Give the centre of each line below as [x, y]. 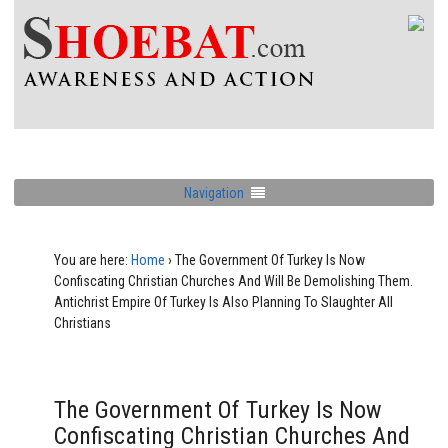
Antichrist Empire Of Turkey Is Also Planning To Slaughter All [223, 302]
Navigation [213, 192]
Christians [82, 323]
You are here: [91, 260]
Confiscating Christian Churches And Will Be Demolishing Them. [233, 281]
